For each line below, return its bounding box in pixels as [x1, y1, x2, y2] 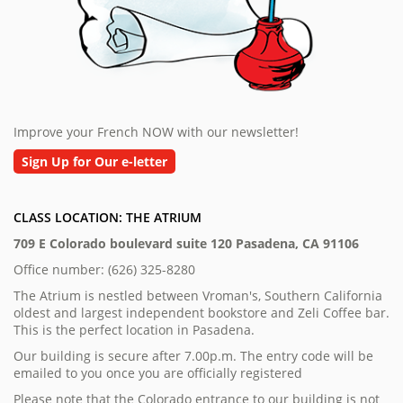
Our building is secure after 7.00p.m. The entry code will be [13, 347, 373, 365]
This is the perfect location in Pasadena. [13, 321, 255, 339]
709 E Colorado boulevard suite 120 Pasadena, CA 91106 [13, 235, 359, 253]
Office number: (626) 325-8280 [13, 261, 195, 279]
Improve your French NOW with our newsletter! [13, 123, 299, 141]
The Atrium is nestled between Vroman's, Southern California [13, 287, 382, 305]
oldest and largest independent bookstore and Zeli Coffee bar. [13, 304, 390, 322]
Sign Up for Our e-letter [22, 153, 167, 171]
